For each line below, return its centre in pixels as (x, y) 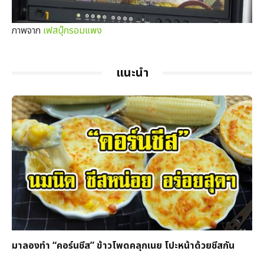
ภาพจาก (27, 30)
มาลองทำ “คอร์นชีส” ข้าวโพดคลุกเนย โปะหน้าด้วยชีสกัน (123, 246)
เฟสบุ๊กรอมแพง (72, 30)
